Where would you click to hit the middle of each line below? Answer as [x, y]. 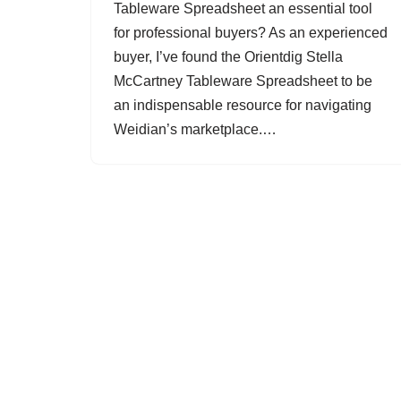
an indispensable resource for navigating [243, 105]
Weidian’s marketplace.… [197, 129]
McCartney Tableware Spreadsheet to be [243, 81]
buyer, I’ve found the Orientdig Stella [228, 57]
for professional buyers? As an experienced [251, 33]
